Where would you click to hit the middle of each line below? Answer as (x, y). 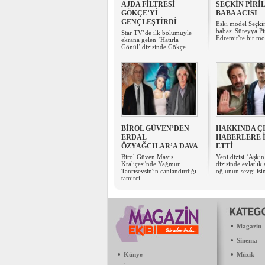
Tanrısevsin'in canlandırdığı (159, 171)
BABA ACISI (237, 13)
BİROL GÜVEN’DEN (155, 128)
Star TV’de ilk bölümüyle (156, 33)
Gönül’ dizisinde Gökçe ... (157, 47)
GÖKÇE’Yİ (140, 13)
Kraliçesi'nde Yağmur (151, 164)
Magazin (249, 226)
